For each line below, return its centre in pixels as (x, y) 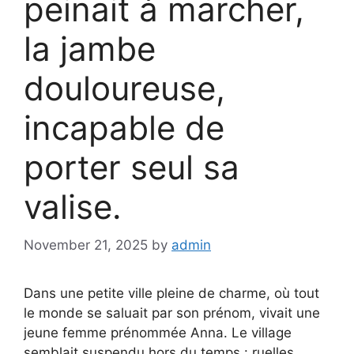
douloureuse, (124, 88)
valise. (73, 206)
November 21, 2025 (86, 245)
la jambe (90, 48)
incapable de (124, 127)
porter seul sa (132, 167)
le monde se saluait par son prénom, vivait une (172, 313)
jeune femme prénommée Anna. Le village (158, 333)
